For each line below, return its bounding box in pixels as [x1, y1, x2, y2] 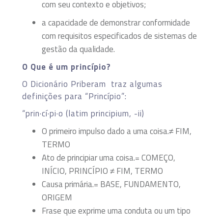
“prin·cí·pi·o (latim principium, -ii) [22, 107, 144, 120]
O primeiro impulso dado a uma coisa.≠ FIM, [42, 124, 192, 137]
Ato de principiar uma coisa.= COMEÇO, [42, 151, 175, 164]
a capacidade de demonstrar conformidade [42, 16, 190, 29]
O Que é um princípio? [22, 60, 111, 73]
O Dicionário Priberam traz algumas [22, 77, 163, 90]
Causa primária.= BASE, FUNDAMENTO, [42, 177, 181, 191]
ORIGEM [42, 191, 72, 204]
